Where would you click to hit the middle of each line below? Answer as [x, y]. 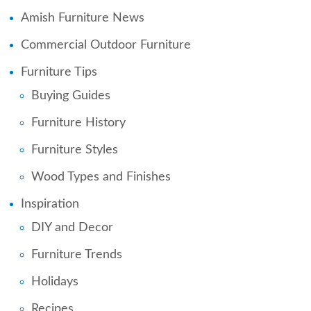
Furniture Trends [77, 254]
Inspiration [50, 204]
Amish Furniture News [83, 18]
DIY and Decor [72, 227]
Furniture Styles [75, 150]
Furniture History [78, 123]
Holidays [55, 281]
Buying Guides [71, 95]
